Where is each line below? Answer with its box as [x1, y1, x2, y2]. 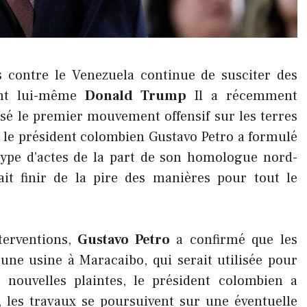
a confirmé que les [169, 231, 298, 249]
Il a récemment [186, 87, 298, 105]
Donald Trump [84, 87, 186, 105]
